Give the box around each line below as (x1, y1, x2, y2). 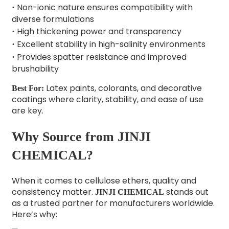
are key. (11, 105, 43, 117)
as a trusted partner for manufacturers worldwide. (11, 197, 215, 210)
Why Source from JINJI (11, 129, 151, 144)
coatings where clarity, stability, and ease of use (11, 94, 203, 106)
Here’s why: (11, 209, 57, 221)
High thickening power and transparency (14, 26, 181, 38)
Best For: (11, 84, 44, 93)
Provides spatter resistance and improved (14, 51, 187, 63)
